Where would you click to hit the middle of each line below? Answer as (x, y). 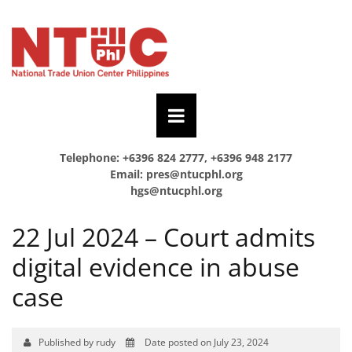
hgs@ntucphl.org (176, 190)
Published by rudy (78, 342)
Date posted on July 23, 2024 (205, 342)
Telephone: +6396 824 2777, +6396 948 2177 (176, 157)
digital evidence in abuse (156, 266)
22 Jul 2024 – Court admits (163, 236)
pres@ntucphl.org (194, 174)
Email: (128, 174)
